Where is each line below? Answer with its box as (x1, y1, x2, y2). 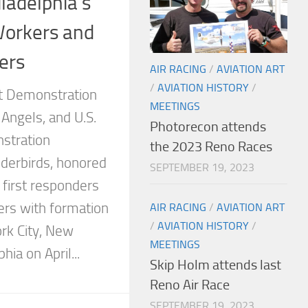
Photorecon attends (150, 118, 266, 135)
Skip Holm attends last (150, 256, 281, 273)
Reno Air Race (150, 276, 230, 293)
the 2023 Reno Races (150, 138, 272, 155)
